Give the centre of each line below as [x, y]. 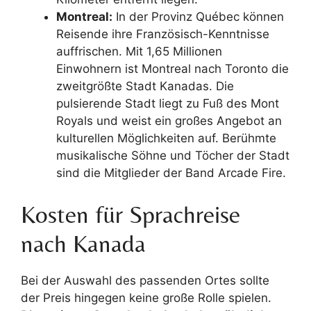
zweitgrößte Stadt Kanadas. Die [145, 86]
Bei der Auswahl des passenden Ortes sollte [145, 280]
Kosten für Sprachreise [131, 214]
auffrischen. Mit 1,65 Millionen [139, 51]
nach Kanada [83, 243]
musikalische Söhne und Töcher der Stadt [173, 155]
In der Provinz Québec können [198, 17]
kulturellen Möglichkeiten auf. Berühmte [166, 138]
